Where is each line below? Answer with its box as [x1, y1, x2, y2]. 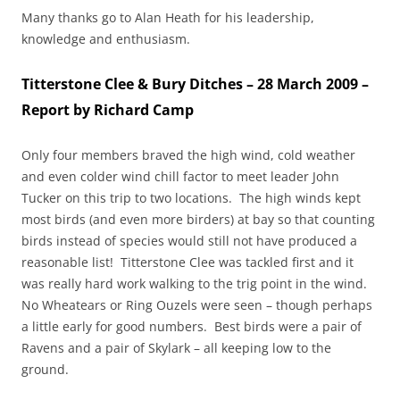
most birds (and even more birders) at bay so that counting [21, 210, 375, 228]
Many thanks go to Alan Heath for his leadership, [21, 8, 314, 26]
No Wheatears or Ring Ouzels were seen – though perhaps [21, 296, 372, 313]
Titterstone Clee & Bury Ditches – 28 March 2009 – [21, 73, 369, 94]
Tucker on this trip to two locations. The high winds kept [21, 188, 361, 206]
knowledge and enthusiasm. [21, 29, 190, 47]
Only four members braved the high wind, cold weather [21, 146, 355, 163]
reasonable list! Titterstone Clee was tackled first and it [21, 253, 354, 271]
